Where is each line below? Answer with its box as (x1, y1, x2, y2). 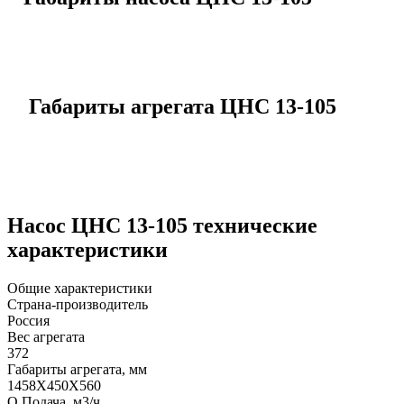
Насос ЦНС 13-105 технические (7, 213, 317, 237)
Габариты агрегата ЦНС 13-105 (29, 95, 336, 118)
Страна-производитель (7, 296, 148, 312)
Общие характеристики (7, 280, 152, 296)
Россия (7, 312, 50, 328)
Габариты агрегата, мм (7, 361, 147, 377)
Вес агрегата (7, 328, 85, 344)
